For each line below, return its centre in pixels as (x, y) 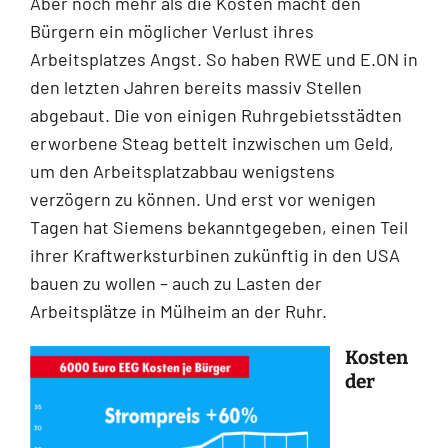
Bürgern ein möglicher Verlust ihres (172, 30)
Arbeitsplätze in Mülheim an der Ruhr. (178, 310)
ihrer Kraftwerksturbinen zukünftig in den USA (215, 254)
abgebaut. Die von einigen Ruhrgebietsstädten (216, 114)
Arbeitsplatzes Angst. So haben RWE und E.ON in (224, 58)
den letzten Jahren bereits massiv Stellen (196, 86)
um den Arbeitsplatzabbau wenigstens (182, 170)
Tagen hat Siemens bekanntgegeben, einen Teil (219, 226)
